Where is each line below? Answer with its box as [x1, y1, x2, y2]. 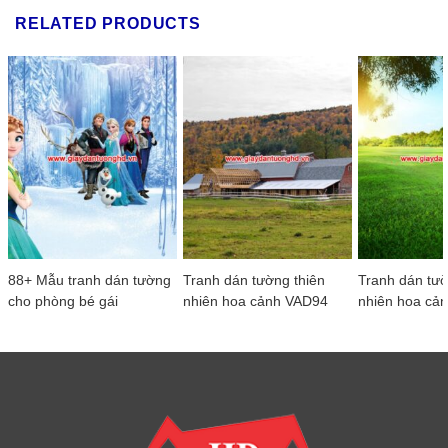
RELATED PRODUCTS [15, 14, 201, 32]
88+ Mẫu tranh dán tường [8, 272, 171, 288]
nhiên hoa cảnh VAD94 [183, 293, 329, 309]
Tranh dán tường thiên [183, 272, 326, 288]
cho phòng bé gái [8, 293, 118, 309]
